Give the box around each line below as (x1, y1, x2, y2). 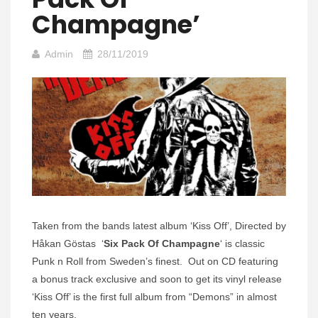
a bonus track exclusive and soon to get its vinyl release (32, 273, 282, 285)
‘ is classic (220, 238, 265, 250)
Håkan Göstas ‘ (32, 238, 104, 250)
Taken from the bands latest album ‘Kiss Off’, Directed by (32, 220, 286, 232)
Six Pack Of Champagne (104, 238, 220, 250)
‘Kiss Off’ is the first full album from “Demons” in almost (32, 291, 277, 303)
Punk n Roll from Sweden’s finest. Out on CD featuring (32, 256, 278, 268)
